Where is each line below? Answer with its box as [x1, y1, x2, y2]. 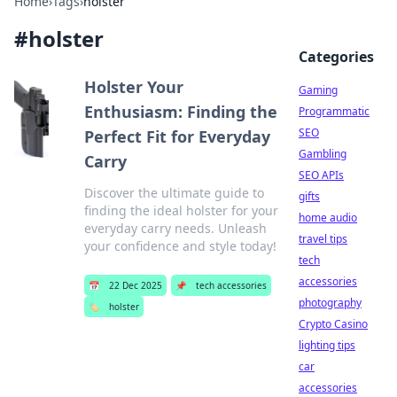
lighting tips [299, 338, 355, 353]
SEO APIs [299, 167, 344, 183]
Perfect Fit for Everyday [83, 126, 270, 147]
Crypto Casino [299, 316, 368, 331]
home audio [299, 210, 357, 225]
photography [299, 295, 362, 310]
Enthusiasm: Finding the [83, 101, 277, 122]
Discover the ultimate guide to [83, 184, 264, 201]
